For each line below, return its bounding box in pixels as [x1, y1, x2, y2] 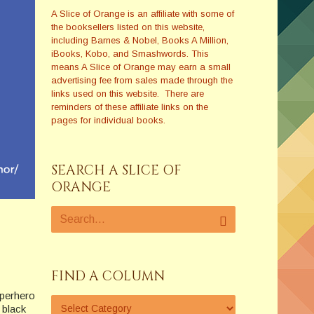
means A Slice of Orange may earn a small [50, 62, 231, 72]
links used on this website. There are [50, 88, 204, 99]
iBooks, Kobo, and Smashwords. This [50, 48, 209, 59]
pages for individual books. [50, 115, 168, 125]
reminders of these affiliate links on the [50, 102, 208, 112]
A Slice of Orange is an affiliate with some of [50, 8, 234, 19]
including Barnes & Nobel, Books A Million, [50, 35, 228, 46]
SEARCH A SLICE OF [50, 161, 182, 179]
